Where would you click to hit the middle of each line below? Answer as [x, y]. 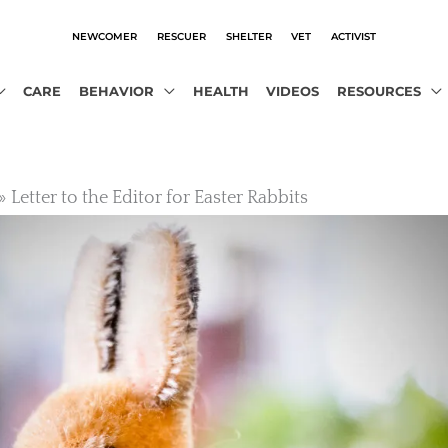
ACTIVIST [354, 35]
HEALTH [220, 91]
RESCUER [181, 35]
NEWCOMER [104, 35]
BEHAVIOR [116, 91]
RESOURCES [378, 91]
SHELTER [248, 35]
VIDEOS [293, 91]
